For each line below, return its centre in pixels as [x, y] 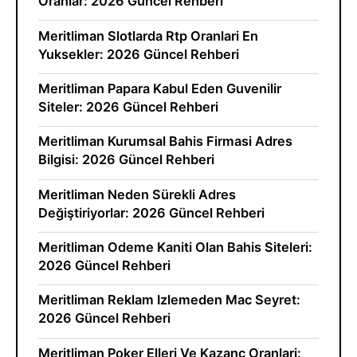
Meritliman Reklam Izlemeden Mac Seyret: [169, 300]
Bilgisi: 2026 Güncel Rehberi [126, 160]
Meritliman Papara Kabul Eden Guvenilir [159, 88]
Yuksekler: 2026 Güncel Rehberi [138, 54]
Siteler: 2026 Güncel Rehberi [128, 106]
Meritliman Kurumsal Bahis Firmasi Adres [165, 141]
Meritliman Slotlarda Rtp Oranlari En [148, 35]
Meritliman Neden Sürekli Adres [137, 194]
